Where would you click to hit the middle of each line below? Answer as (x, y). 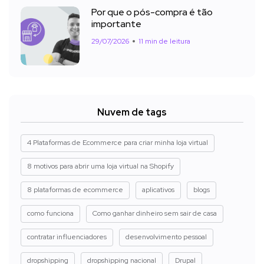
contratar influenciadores (67, 237)
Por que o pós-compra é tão (152, 12)
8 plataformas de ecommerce (75, 190)
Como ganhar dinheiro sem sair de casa (155, 214)
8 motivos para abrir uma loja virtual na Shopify (100, 166)
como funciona (50, 214)
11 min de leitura (164, 42)
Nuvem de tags (132, 113)
